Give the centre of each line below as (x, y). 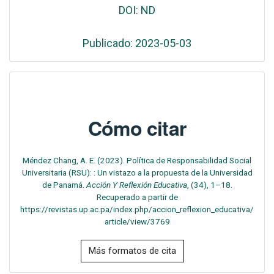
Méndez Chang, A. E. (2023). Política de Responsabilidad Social (137, 161)
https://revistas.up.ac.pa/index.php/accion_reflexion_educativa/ (137, 209)
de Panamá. (64, 185)
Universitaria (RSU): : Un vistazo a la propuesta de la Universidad (137, 173)
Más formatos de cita (132, 251)
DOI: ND (137, 10)
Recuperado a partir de (137, 197)
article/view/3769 (137, 222)
